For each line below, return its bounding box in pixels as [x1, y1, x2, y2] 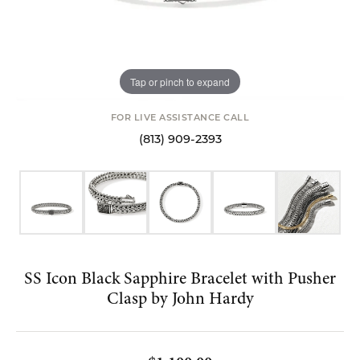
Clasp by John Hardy [106, 286, 254, 310]
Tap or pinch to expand [130, 74, 230, 88]
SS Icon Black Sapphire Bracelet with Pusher [24, 266, 336, 290]
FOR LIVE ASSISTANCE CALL [110, 114, 250, 123]
